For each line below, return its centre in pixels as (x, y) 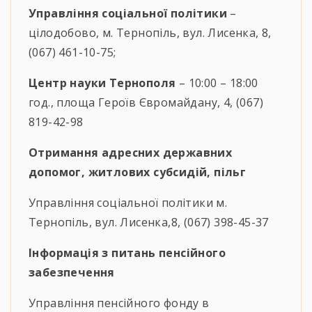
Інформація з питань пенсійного (127, 252)
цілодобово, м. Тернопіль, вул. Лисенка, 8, (150, 32)
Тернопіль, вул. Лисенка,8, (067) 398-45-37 (149, 222)
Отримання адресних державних (131, 152)
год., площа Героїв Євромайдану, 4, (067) (146, 102)
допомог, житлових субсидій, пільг (138, 172)
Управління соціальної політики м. (128, 202)
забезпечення (72, 272)
